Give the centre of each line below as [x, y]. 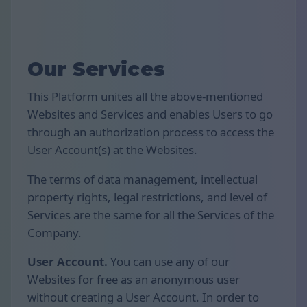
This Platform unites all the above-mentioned [145, 96]
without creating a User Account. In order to [143, 297]
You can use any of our [169, 262]
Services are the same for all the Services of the [151, 214]
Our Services [97, 70]
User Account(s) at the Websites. [112, 149]
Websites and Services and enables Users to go [150, 114]
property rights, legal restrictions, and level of [147, 197]
